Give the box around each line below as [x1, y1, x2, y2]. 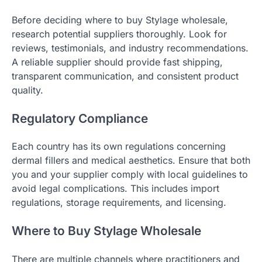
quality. [12, 84, 43, 96]
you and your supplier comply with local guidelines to [12, 168, 248, 181]
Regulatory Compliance [12, 111, 148, 126]
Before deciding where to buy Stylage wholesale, [12, 13, 228, 26]
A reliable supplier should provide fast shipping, [12, 56, 223, 68]
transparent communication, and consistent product [12, 70, 239, 82]
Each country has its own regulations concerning [12, 140, 226, 153]
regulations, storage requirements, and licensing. [12, 196, 226, 209]
